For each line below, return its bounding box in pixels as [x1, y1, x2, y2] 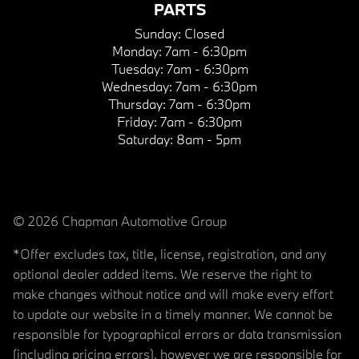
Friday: [117, 112, 160, 130]
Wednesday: [102, 77, 175, 95]
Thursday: [108, 95, 169, 112]
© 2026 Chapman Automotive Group [13, 212, 227, 229]
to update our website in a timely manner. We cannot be [13, 305, 333, 322]
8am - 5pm [176, 130, 241, 147]
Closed [184, 24, 224, 42]
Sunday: [135, 24, 184, 42]
